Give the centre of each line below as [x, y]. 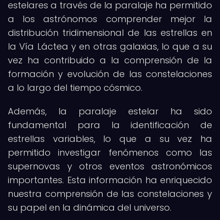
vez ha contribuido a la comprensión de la [110, 60]
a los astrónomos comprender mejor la [110, 19]
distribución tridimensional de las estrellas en [110, 33]
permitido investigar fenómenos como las [110, 152]
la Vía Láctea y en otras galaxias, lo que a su [110, 46]
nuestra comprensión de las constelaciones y [110, 194]
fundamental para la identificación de [110, 125]
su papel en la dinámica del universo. [90, 207]
